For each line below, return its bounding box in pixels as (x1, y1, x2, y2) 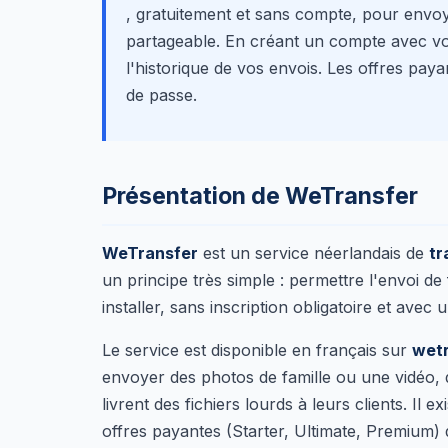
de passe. (126, 85, 197, 105)
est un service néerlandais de (198, 243, 429, 263)
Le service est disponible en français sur (102, 340, 412, 360)
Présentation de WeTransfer (102, 182, 418, 210)
